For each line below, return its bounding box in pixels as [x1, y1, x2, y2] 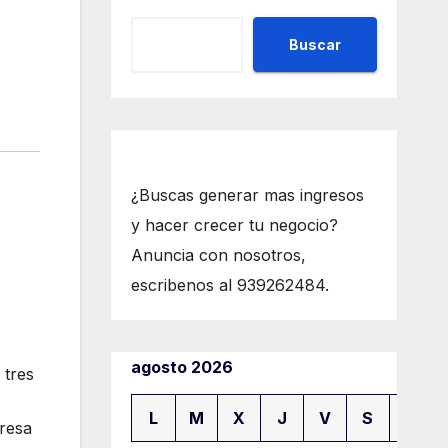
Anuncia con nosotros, [130, 245, 306, 266]
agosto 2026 [130, 357, 233, 378]
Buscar [289, 35, 341, 53]
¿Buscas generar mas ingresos [130, 185, 364, 206]
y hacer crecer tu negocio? [130, 215, 338, 236]
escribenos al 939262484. [130, 275, 329, 296]
